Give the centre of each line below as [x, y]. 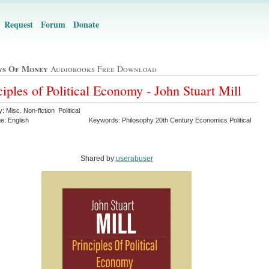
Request [19, 24]
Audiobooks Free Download [102, 69]
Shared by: [98, 158]
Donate [86, 24]
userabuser [134, 158]
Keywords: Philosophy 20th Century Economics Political [170, 120]
